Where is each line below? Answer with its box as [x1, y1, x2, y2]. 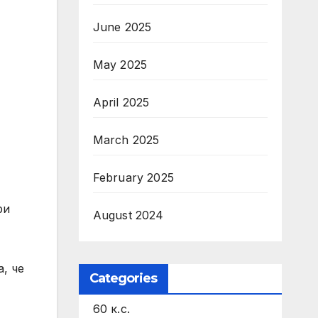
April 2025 [92, 95, 150, 109]
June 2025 [92, 20, 152, 34]
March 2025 [92, 133, 160, 147]
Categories [89, 270, 158, 286]
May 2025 [92, 57, 148, 72]
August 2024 [92, 208, 164, 222]
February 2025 [92, 170, 175, 185]
